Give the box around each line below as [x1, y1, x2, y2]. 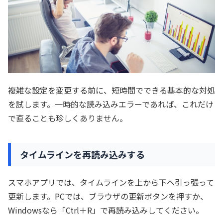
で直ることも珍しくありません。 [8, 111, 127, 124]
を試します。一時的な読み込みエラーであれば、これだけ [8, 98, 214, 110]
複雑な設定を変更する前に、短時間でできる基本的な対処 [8, 84, 215, 96]
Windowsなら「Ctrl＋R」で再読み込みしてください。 [8, 204, 204, 216]
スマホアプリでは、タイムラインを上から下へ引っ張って [8, 176, 214, 188]
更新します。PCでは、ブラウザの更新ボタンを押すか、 [8, 190, 208, 202]
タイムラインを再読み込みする [20, 148, 145, 161]
